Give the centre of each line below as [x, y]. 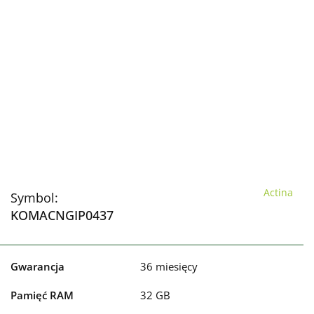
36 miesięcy [169, 266]
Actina [278, 192]
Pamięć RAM [42, 295]
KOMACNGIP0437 [62, 215]
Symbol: [34, 197]
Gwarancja [37, 266]
